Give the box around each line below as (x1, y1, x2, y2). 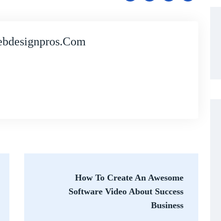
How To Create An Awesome (75, 172, 184, 183)
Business (151, 200, 184, 210)
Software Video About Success (69, 186, 184, 196)
